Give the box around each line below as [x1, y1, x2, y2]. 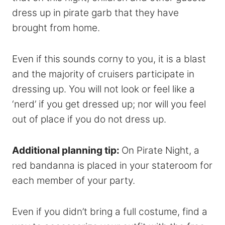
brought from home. [12, 22, 100, 34]
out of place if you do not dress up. [12, 113, 166, 125]
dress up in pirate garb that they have [12, 7, 179, 19]
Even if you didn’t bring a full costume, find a [12, 205, 207, 217]
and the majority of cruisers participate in [12, 68, 194, 80]
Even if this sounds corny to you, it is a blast [12, 53, 206, 65]
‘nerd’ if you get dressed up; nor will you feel [12, 98, 206, 110]
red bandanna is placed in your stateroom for [12, 159, 212, 171]
